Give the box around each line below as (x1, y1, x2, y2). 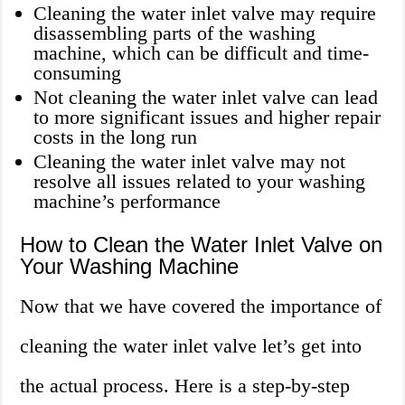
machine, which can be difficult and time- (33, 42, 370, 65)
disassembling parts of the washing (33, 22, 316, 45)
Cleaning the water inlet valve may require (33, 2, 377, 25)
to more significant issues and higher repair (33, 106, 381, 129)
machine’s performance (33, 190, 221, 213)
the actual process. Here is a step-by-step (20, 374, 351, 398)
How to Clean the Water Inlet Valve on (20, 232, 383, 258)
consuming (33, 61, 122, 85)
